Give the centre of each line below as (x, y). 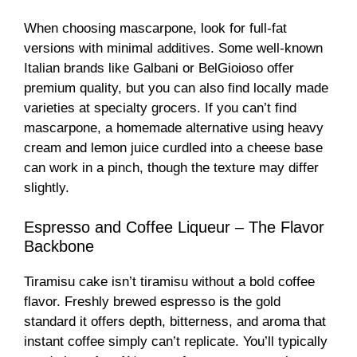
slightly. (47, 187)
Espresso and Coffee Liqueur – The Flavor (174, 228)
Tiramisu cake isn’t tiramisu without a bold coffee (169, 282)
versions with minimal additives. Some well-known (173, 48)
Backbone (59, 247)
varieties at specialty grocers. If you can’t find (160, 108)
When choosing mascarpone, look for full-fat (155, 28)
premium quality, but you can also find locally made (176, 88)
